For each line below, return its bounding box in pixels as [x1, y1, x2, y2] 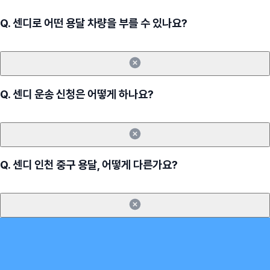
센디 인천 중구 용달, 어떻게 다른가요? [13, 158, 178, 172]
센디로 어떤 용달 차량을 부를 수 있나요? [13, 16, 187, 31]
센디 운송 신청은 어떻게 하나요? [13, 87, 154, 101]
